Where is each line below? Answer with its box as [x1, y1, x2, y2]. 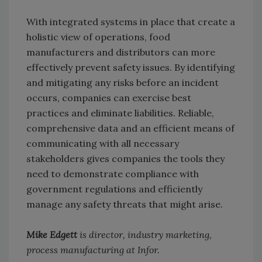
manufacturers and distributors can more [26, 46, 215, 58]
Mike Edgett [26, 229, 80, 241]
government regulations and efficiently [26, 183, 202, 195]
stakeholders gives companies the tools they [26, 153, 225, 165]
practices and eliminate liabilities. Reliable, [26, 107, 214, 119]
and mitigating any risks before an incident [26, 77, 219, 89]
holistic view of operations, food [26, 31, 170, 43]
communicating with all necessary [26, 137, 179, 150]
